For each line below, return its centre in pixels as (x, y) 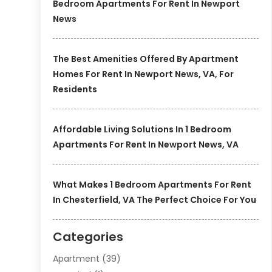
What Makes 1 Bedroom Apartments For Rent (152, 185)
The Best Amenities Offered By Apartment (146, 59)
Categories (88, 237)
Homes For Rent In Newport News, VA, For (144, 74)
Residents (75, 90)
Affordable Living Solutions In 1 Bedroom (142, 130)
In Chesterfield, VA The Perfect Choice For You (155, 200)
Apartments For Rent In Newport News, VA (146, 145)
